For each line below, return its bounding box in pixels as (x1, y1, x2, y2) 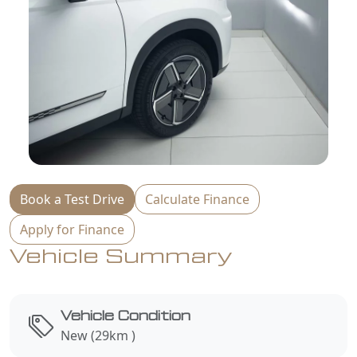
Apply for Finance (20, 220, 124, 238)
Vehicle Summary (10, 245, 233, 267)
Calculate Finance (145, 190, 249, 208)
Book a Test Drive (20, 190, 124, 208)
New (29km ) (61, 326, 135, 344)
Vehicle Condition (61, 309, 190, 323)
